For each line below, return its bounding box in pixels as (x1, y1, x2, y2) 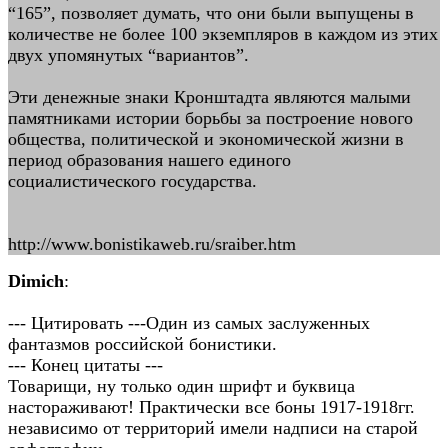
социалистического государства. (8, 171, 257, 191)
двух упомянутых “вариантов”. (8, 45, 249, 65)
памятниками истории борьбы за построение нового (8, 108, 413, 128)
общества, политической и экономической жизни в (8, 129, 404, 149)
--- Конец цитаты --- (8, 355, 163, 375)
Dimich (8, 271, 64, 291)
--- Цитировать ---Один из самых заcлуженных (8, 313, 370, 333)
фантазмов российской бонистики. (8, 334, 277, 354)
